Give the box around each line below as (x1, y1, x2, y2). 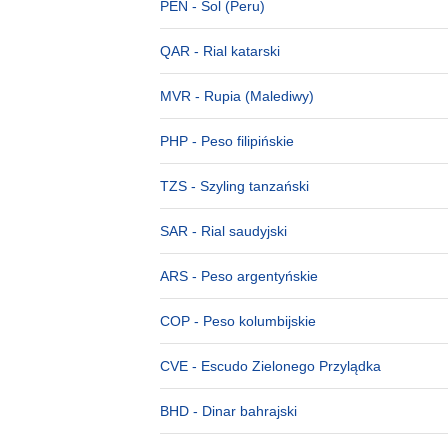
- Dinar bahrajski (189, 403, 297, 419)
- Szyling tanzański (187, 178, 309, 194)
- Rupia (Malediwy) (191, 88, 314, 104)
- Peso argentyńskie (188, 268, 318, 284)
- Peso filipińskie (188, 133, 294, 149)
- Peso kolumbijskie (190, 313, 316, 329)
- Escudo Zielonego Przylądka (188, 358, 381, 374)
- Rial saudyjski (188, 223, 287, 239)
